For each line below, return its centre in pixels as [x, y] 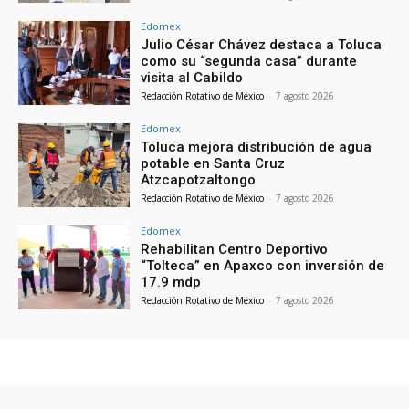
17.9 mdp [171, 282]
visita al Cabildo [192, 78]
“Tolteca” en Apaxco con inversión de [263, 265]
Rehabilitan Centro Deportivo [235, 249]
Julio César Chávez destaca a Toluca [262, 45]
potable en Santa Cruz [213, 164]
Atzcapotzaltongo [199, 180]
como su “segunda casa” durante [249, 62]
